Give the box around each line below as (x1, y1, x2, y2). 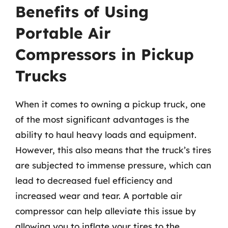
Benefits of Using (15, 2, 149, 21)
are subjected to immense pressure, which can (15, 160, 211, 170)
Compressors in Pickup (15, 45, 194, 64)
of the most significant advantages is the (15, 114, 189, 125)
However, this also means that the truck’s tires (15, 145, 211, 155)
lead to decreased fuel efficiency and (15, 175, 173, 186)
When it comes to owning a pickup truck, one (15, 99, 206, 109)
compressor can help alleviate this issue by (15, 206, 196, 216)
